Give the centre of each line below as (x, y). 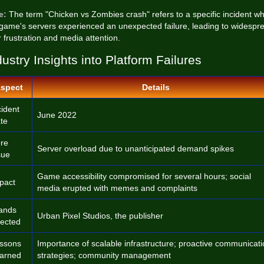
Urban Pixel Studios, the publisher (100, 216)
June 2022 (57, 115)
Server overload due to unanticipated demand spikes (136, 148)
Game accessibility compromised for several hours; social (144, 176)
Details (156, 87)
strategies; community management (104, 255)
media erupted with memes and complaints (117, 188)
